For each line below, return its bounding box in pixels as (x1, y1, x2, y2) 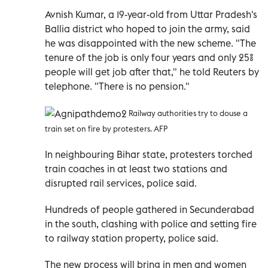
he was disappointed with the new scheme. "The (45, 37, 256, 50)
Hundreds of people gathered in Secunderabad (45, 203, 254, 216)
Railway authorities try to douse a (127, 108, 248, 118)
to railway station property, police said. (45, 232, 218, 245)
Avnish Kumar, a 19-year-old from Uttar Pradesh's (45, 8, 257, 21)
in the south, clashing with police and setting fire (45, 218, 257, 230)
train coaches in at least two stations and (45, 163, 227, 175)
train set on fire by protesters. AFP (45, 124, 167, 134)
